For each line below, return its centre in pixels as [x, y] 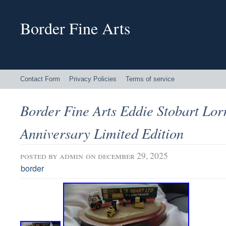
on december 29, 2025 [127, 156]
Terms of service [150, 79]
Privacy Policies [93, 79]
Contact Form [40, 79]
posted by [40, 156]
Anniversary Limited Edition [102, 133]
